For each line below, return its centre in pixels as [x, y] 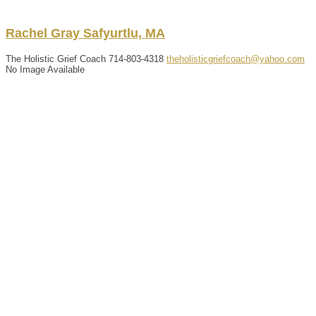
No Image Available [45, 69]
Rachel [26, 33]
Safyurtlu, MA [124, 33]
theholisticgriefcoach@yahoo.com [236, 59]
